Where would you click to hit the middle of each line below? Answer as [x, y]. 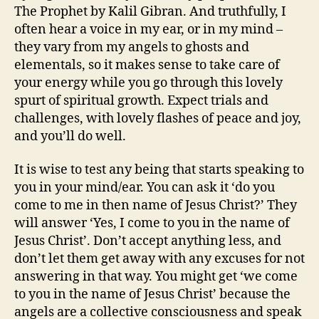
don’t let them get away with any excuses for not [159, 259]
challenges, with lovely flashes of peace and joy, [158, 118]
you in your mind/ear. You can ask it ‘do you [145, 188]
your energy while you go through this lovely [148, 83]
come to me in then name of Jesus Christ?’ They [156, 206]
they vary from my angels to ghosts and [132, 47]
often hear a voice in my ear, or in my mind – [148, 29]
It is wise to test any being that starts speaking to [159, 170]
